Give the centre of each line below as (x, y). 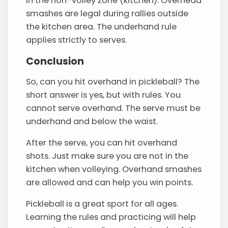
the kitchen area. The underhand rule (102, 27)
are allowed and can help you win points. (110, 183)
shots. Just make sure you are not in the (107, 156)
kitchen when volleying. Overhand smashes (114, 169)
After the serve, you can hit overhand (102, 143)
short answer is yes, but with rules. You (104, 95)
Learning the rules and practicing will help (111, 217)
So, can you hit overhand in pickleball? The (113, 81)
